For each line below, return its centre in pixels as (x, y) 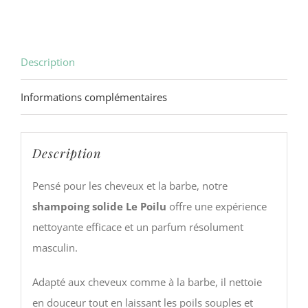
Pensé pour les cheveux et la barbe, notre (130, 185)
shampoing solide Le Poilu (99, 206)
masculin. (55, 247)
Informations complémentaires (94, 97)
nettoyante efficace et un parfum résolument (137, 227)
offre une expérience (216, 206)
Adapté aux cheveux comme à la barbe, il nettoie (147, 282)
